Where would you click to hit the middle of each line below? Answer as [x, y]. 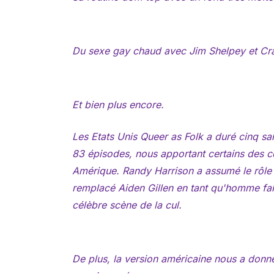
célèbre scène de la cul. [127, 205]
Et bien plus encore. [118, 104]
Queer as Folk [171, 137]
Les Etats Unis [106, 137]
